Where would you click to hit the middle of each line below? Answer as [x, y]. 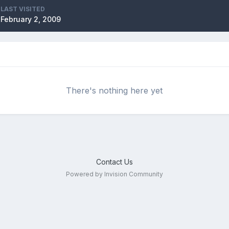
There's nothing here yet [114, 90]
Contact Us [114, 162]
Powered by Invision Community [114, 174]
